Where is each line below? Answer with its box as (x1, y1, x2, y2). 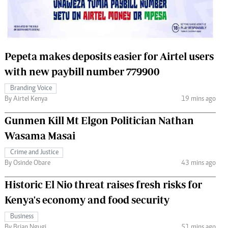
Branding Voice (10, 84, 52, 92)
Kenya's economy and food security (5, 193, 169, 206)
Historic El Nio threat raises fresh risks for (5, 178, 202, 190)
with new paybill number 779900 (5, 65, 160, 77)
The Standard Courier (80, 7, 142, 16)
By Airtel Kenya (5, 95, 47, 103)
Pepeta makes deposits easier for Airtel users (5, 50, 214, 62)
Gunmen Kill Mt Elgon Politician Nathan (5, 114, 194, 126)
